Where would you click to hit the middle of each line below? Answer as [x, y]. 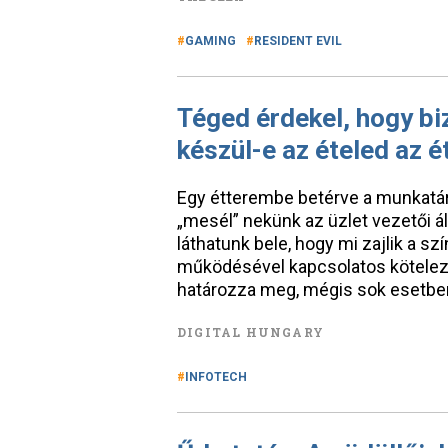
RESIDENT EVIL [298, 41]
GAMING [210, 41]
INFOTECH [216, 377]
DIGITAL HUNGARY [250, 332]
